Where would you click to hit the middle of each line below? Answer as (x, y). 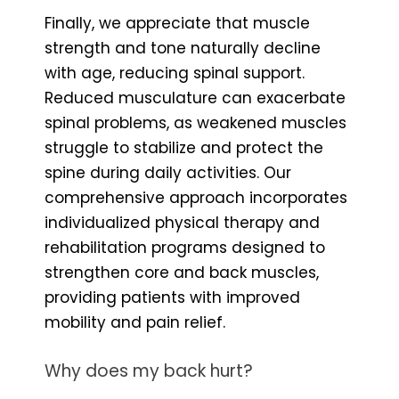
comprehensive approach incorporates (196, 197)
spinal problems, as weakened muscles (195, 122)
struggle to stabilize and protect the (184, 147)
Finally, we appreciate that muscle (177, 23)
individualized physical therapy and (182, 222)
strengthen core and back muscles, (182, 272)
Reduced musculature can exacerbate (195, 98)
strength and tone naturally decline (183, 48)
